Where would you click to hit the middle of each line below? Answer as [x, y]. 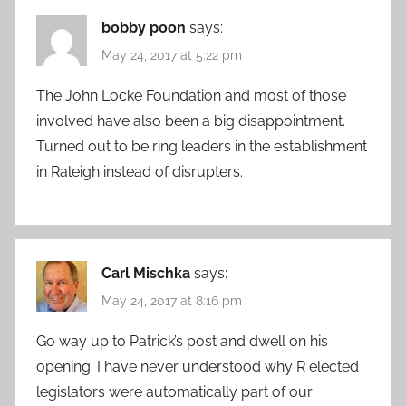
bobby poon [144, 27]
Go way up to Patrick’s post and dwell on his [182, 342]
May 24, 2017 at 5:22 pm [172, 55]
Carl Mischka [146, 273]
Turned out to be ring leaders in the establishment [202, 146]
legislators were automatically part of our [174, 392]
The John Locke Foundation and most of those [191, 95]
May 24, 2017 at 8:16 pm [172, 301]
